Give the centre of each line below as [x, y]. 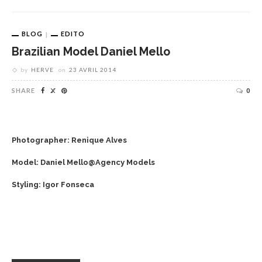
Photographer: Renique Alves [69, 140]
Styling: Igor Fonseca [53, 184]
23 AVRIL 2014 [93, 69]
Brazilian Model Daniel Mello [91, 51]
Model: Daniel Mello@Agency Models [83, 162]
